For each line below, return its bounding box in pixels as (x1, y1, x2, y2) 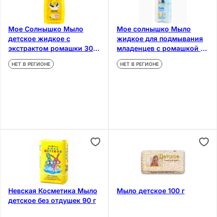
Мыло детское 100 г (117, 186, 185, 195)
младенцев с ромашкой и (117, 44, 205, 52)
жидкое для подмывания (117, 34, 203, 43)
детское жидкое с (8, 34, 70, 43)
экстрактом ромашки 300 (8, 44, 97, 52)
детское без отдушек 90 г (8, 196, 96, 204)
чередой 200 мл (117, 53, 172, 62)
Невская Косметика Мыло (8, 186, 97, 195)
